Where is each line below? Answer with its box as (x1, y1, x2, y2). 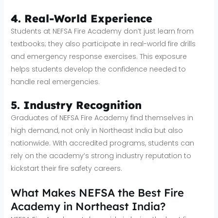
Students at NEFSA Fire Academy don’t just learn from (10, 26, 194, 36)
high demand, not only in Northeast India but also (10, 126, 183, 136)
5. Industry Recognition (10, 98, 142, 112)
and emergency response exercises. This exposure (10, 51, 187, 61)
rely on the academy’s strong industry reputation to (10, 151, 191, 161)
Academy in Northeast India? (10, 199, 165, 213)
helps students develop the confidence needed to (10, 64, 186, 74)
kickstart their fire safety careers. (10, 163, 122, 174)
